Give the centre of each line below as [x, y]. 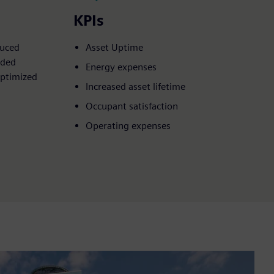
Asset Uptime [114, 47]
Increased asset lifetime [135, 86]
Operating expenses [128, 125]
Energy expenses [121, 67]
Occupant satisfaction [132, 106]
